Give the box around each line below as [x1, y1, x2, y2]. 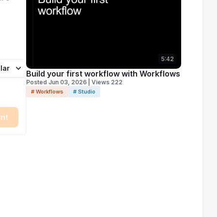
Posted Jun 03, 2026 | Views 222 [26, 78, 123, 86]
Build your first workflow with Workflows [26, 69, 180, 78]
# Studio [73, 88, 95, 95]
